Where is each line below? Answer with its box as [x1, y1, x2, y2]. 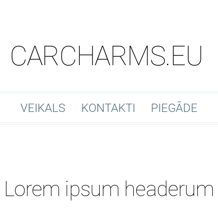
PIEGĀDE [150, 101, 198, 115]
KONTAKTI [81, 101, 135, 115]
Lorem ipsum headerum [3, 177, 215, 201]
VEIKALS [20, 101, 66, 115]
